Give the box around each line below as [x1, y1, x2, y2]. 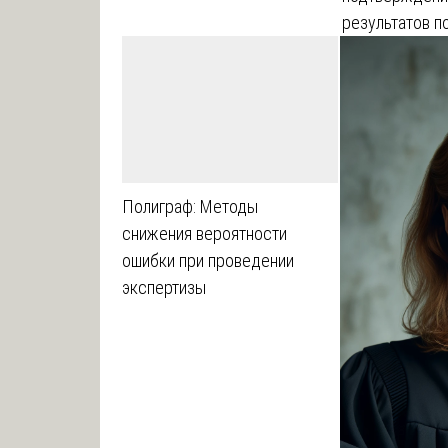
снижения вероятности [121, 222, 287, 244]
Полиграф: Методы [121, 195, 258, 217]
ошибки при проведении [121, 249, 294, 271]
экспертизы [121, 276, 206, 298]
